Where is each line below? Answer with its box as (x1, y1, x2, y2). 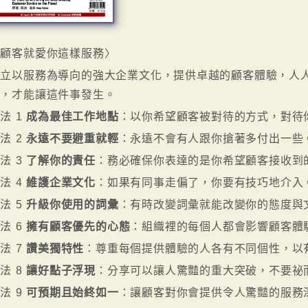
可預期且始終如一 (26, 287, 119, 299)
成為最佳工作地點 (26, 111, 119, 123)
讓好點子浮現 (26, 265, 96, 277)
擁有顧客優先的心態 (26, 221, 131, 233)
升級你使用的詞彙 (26, 199, 119, 211)
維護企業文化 (26, 177, 96, 189)
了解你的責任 (26, 155, 96, 167)
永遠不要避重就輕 (26, 133, 119, 145)
